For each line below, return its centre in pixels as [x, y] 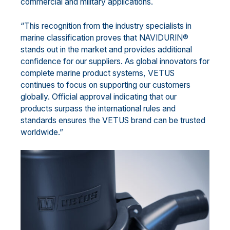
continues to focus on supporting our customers [106, 85]
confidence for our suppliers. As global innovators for [115, 61]
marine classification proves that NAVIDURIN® [104, 37]
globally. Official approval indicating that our [99, 97]
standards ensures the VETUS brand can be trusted [113, 120]
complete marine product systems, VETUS [98, 73]
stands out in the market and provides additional [106, 49]
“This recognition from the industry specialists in [106, 26]
